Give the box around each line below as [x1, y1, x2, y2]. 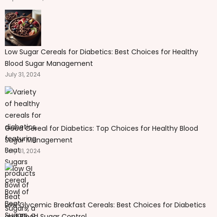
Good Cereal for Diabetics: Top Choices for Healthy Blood [5, 123, 198, 133]
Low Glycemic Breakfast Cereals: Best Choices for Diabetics [5, 200, 206, 210]
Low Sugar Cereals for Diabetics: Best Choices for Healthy [5, 46, 198, 57]
